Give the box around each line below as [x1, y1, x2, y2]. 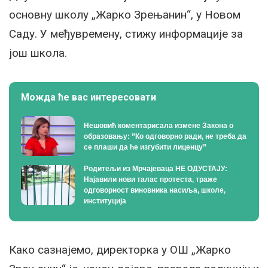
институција [84, 197, 126, 206]
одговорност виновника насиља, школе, [84, 186, 226, 195]
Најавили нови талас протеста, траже [84, 175, 217, 184]
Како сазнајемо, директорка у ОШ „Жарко [9, 243, 231, 257]
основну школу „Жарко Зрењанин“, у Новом [9, 7, 240, 22]
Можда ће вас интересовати [21, 91, 156, 103]
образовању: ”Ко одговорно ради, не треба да [84, 132, 246, 141]
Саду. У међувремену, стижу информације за [9, 26, 243, 41]
